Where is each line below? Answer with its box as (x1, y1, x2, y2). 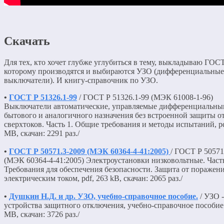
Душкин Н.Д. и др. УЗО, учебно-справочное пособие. (9, 191, 198, 200)
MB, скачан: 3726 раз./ (4, 209, 79, 218)
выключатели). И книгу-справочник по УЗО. (4, 75, 158, 84)
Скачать (4, 34, 50, 47)
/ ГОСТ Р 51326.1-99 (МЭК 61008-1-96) (77, 92, 213, 101)
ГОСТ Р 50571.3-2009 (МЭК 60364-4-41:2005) (9, 146, 170, 155)
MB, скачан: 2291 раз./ (4, 128, 79, 137)
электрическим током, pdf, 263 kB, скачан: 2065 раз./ (4, 173, 182, 182)
